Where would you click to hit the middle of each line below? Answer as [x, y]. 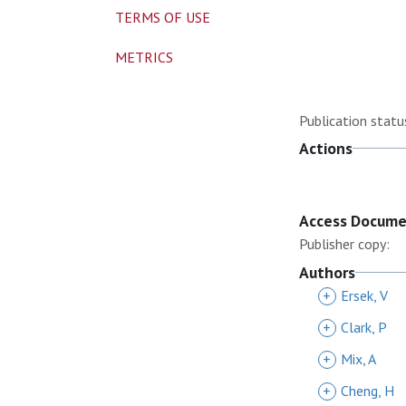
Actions [326, 148]
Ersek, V [364, 295]
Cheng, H [367, 391]
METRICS [144, 57]
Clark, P [364, 327]
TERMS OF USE [163, 17]
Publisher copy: [344, 244]
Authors [327, 272]
